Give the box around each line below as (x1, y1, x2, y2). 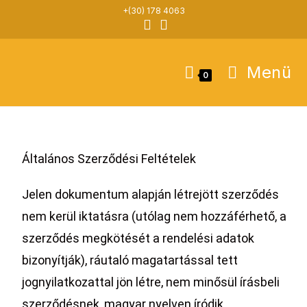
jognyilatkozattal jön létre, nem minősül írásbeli (22, 275, 280, 289)
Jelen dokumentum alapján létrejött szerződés (22, 187, 280, 201)
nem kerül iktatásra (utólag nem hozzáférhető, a (22, 209, 287, 223)
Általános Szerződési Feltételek (22, 151, 197, 166)
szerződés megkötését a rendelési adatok (22, 231, 255, 245)
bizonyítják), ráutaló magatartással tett (22, 253, 238, 267)
